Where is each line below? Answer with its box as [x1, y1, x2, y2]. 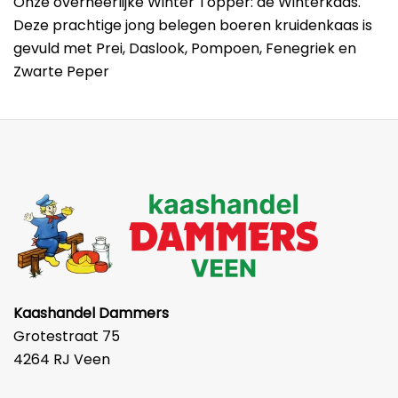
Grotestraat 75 [13, 326, 120, 346]
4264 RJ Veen [13, 349, 110, 370]
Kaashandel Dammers [13, 303, 169, 323]
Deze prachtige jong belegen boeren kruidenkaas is [13, 15, 372, 36]
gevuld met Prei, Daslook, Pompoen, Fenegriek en [13, 38, 356, 59]
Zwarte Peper [13, 61, 109, 82]
